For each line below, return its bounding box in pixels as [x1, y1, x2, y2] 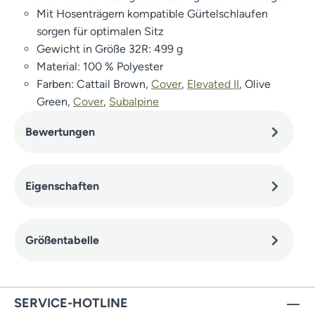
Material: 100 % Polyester [37, 59, 163, 73]
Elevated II [187, 77, 239, 91]
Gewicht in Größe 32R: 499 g [37, 41, 183, 56]
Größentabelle [25, 233, 99, 247]
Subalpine [109, 94, 159, 108]
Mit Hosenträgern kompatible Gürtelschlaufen [37, 6, 268, 20]
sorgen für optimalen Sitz [37, 24, 164, 38]
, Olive [239, 77, 271, 91]
